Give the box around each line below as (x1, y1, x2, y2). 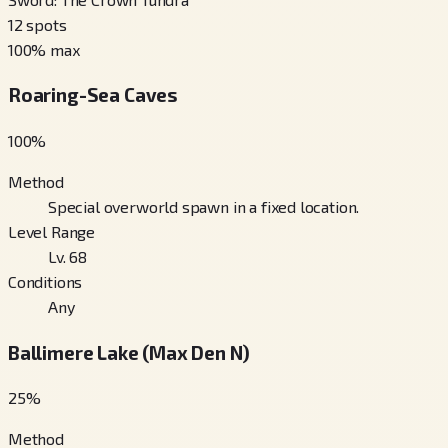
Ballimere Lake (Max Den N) (8, 340, 250, 364)
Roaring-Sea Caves (8, 83, 179, 107)
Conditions (8, 272, 83, 291)
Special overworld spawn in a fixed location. (48, 197, 360, 216)
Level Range (8, 222, 96, 241)
